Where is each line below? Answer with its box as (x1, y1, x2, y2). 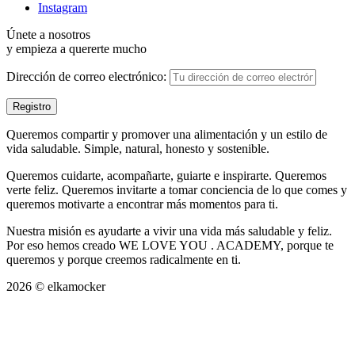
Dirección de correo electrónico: (6, 70, 170, 84)
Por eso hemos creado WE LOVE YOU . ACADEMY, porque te (6, 239, 334, 253)
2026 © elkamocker (6, 280, 105, 294)
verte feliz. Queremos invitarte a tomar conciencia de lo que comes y (6, 183, 347, 197)
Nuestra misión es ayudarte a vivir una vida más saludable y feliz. (6, 224, 332, 239)
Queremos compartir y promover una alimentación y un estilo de (6, 128, 327, 142)
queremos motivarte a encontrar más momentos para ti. (6, 197, 278, 212)
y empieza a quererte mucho (6, 42, 147, 56)
